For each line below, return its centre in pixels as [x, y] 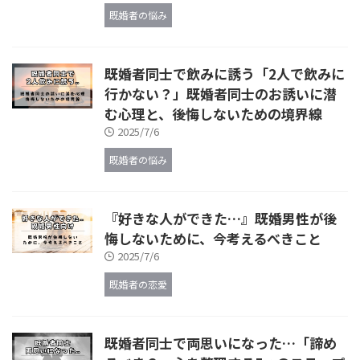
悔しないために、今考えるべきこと [213, 239]
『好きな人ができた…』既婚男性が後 [221, 219]
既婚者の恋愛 [138, 284]
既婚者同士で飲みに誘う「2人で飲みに [225, 74]
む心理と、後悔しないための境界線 [213, 114]
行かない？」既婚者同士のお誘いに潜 [221, 94]
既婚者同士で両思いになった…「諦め [221, 343]
